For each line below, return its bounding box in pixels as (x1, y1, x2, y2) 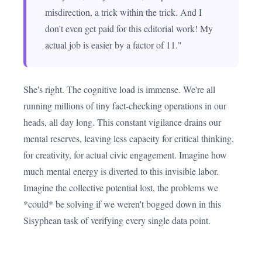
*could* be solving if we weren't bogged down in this (23, 198, 221, 210)
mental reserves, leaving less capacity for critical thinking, (23, 132, 234, 144)
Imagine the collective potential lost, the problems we (23, 181, 218, 194)
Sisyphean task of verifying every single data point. (23, 214, 211, 226)
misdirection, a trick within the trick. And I (45, 6, 202, 18)
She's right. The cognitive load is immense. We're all (23, 83, 215, 95)
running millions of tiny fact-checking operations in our (23, 99, 226, 112)
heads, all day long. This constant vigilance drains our (23, 116, 221, 128)
